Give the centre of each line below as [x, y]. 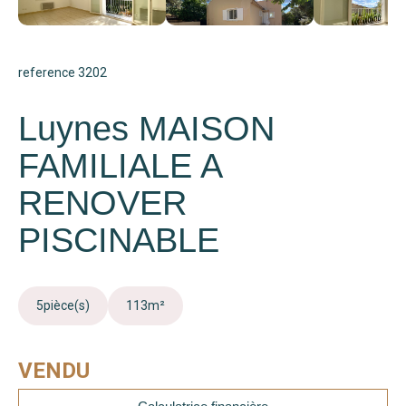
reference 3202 [63, 72]
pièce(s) [67, 305]
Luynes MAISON [146, 129]
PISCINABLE [119, 240]
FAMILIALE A [120, 166]
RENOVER [102, 203]
